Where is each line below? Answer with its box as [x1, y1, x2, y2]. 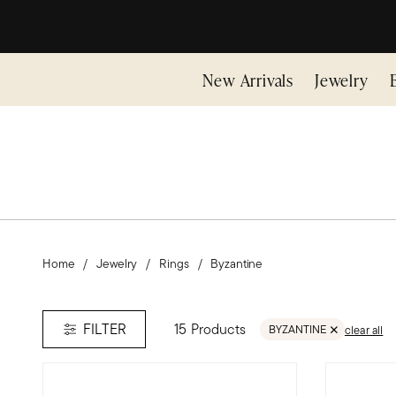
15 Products [174, 318, 246, 339]
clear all [344, 321, 384, 339]
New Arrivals [202, 68, 293, 91]
